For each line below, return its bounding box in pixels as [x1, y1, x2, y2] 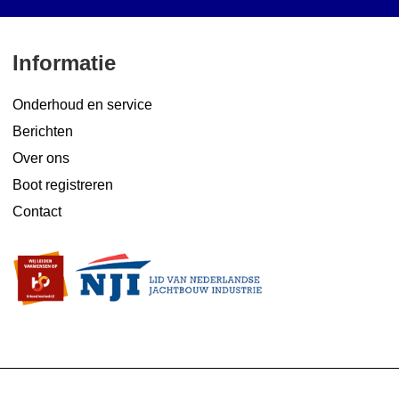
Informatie [12, 50, 116, 75]
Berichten [12, 123, 73, 139]
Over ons [12, 150, 69, 166]
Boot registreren [12, 176, 113, 192]
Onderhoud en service [12, 96, 152, 112]
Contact [12, 203, 61, 219]
